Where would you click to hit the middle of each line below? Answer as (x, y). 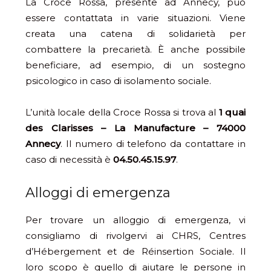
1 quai (232, 113)
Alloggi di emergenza (98, 193)
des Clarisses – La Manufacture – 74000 (135, 128)
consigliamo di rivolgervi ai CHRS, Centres (135, 236)
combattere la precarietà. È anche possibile (135, 50)
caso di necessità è (69, 160)
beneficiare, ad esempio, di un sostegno (135, 65)
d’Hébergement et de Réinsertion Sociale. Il (135, 252)
